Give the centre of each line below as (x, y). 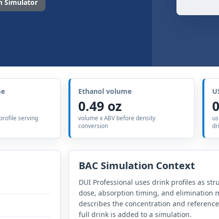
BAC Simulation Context (137, 166)
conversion (93, 126)
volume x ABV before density (117, 118)
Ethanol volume (105, 91)
